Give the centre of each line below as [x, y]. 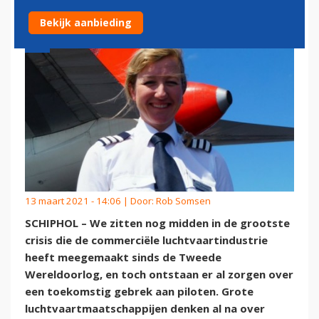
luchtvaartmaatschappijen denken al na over [145, 309]
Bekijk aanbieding [86, 22]
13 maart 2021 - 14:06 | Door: [90, 201]
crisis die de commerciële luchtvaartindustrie [146, 240]
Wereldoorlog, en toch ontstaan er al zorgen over [159, 274]
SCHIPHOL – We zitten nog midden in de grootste [157, 223]
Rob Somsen [183, 201]
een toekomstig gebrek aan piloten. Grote [139, 292]
